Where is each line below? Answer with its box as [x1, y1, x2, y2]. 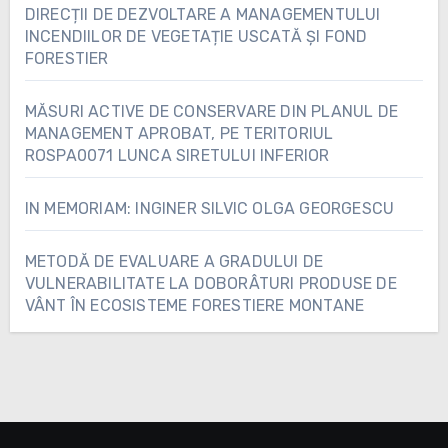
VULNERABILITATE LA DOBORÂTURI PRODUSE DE [24, 273, 397, 293]
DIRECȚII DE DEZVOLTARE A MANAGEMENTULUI [24, 4, 381, 24]
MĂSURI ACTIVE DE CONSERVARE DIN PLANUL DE [24, 101, 398, 121]
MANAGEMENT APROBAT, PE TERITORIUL [24, 123, 334, 143]
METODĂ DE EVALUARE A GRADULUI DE [24, 251, 324, 271]
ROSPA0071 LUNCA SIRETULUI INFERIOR [24, 145, 330, 165]
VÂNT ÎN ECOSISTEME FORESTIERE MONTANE [24, 295, 365, 315]
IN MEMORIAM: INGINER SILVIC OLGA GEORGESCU [24, 198, 395, 218]
